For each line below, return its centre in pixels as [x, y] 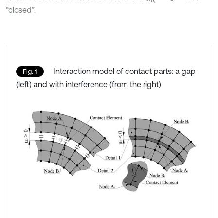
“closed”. [21, 9]
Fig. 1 [30, 71]
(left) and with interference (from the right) [89, 84]
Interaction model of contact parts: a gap [125, 71]
